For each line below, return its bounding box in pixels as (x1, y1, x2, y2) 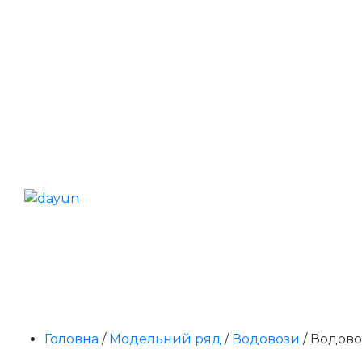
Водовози (232, 330, 300, 347)
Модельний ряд (109, 330, 221, 347)
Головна (44, 330, 99, 347)
